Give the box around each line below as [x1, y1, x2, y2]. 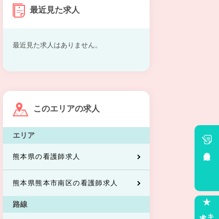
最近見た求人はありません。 [13, 41, 102, 49]
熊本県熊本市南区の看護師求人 [13, 179, 118, 187]
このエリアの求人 [33, 104, 100, 113]
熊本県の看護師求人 [13, 153, 81, 160]
